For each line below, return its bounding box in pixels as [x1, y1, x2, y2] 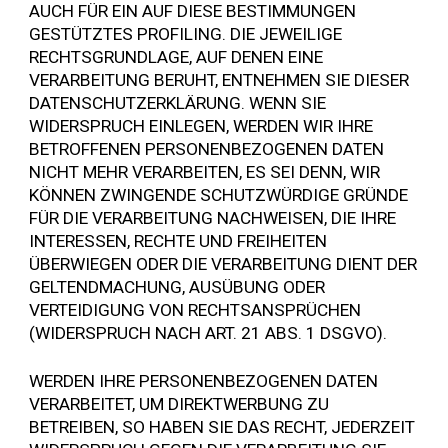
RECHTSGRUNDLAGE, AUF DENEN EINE [29, 46, 324, 67]
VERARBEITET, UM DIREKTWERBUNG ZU [29, 394, 330, 415]
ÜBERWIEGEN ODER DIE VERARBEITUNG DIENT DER [29, 253, 418, 274]
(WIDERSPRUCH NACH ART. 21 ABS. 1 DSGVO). [29, 322, 388, 343]
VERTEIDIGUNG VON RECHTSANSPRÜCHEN [29, 299, 362, 320]
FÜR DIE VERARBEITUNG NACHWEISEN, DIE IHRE [29, 207, 397, 228]
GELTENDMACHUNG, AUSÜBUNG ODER [29, 276, 326, 297]
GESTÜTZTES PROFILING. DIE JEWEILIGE [29, 23, 343, 44]
